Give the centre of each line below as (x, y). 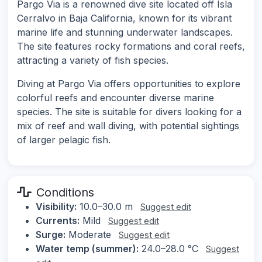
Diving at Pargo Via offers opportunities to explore (129, 84)
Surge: (51, 235)
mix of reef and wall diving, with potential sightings (128, 126)
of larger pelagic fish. (64, 140)
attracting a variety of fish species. (93, 61)
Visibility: (56, 207)
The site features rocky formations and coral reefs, (131, 46)
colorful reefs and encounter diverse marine (116, 98)
